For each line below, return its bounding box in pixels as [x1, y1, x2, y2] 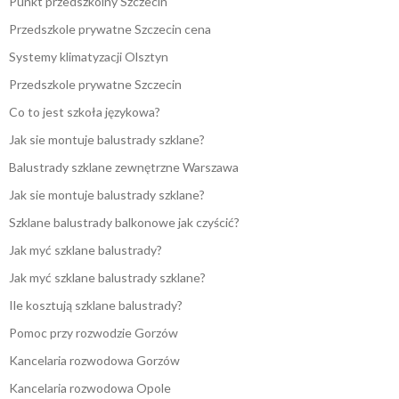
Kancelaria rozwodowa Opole [9, 380, 171, 396]
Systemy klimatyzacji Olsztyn [9, 49, 168, 65]
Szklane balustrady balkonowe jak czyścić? [9, 215, 240, 231]
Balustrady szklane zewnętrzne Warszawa [9, 159, 239, 175]
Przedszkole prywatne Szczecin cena [9, 21, 211, 37]
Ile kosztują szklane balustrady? [9, 297, 183, 313]
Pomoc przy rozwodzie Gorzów [9, 325, 178, 341]
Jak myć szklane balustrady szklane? [9, 270, 206, 286]
